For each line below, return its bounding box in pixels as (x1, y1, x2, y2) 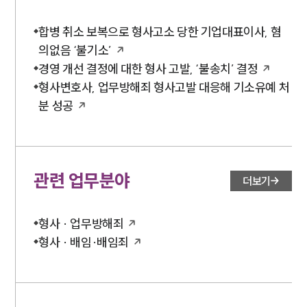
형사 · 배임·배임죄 (38, 234, 130, 251)
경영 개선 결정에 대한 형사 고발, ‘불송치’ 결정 (38, 61, 258, 77)
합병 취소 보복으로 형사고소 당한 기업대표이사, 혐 (38, 24, 282, 40)
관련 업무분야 (34, 169, 130, 193)
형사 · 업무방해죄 (38, 216, 124, 232)
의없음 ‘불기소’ (38, 42, 112, 59)
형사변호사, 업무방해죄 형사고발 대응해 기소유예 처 (38, 79, 290, 96)
